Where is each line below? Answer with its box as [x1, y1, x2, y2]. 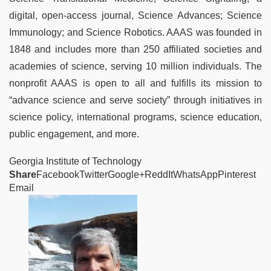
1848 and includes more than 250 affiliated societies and [9, 44, 262, 54]
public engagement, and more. [9, 128, 139, 139]
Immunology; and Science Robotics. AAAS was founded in [9, 27, 262, 38]
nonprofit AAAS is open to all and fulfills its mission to [9, 77, 262, 88]
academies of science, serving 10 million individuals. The [9, 60, 262, 71]
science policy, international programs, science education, [9, 111, 262, 122]
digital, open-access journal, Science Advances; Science [9, 10, 262, 21]
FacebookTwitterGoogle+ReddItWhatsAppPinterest [36, 169, 256, 180]
